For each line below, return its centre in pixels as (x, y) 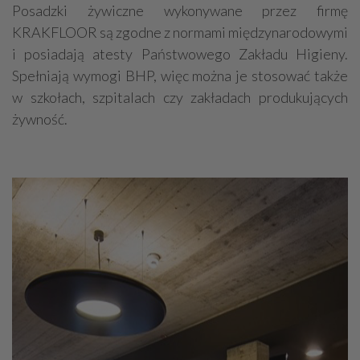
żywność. (40, 119)
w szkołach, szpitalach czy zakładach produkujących (180, 98)
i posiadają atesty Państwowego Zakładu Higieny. (180, 54)
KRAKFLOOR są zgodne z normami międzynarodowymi (180, 33)
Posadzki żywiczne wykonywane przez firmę (180, 11)
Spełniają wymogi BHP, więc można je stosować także (180, 76)
